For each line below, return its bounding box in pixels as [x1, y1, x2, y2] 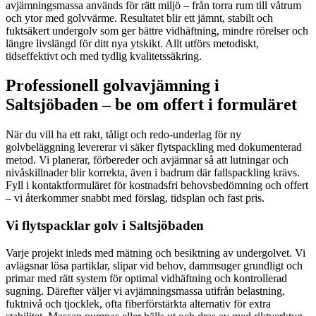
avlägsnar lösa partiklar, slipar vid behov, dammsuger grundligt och [6, 259, 303, 272]
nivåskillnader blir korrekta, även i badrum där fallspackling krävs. [6, 166, 300, 179]
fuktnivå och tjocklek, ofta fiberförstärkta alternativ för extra [6, 297, 271, 310]
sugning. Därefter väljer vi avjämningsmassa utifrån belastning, [6, 284, 285, 297]
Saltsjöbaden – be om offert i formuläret [6, 95, 297, 114]
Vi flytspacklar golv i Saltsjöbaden [6, 218, 204, 233]
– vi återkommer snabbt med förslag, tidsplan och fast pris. [6, 192, 265, 205]
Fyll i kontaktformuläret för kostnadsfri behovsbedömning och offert [6, 179, 308, 192]
